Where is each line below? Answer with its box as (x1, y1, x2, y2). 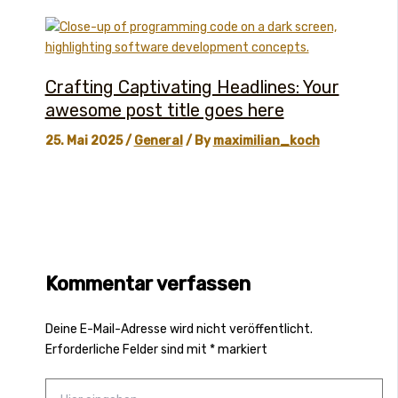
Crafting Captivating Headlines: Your (44, 76, 339, 98)
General (133, 132, 183, 148)
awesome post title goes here (44, 99, 284, 121)
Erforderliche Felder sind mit (44, 341, 210, 357)
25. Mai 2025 (44, 132, 125, 148)
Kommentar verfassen (44, 273, 251, 296)
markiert (214, 341, 267, 357)
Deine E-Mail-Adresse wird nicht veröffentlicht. (44, 321, 313, 337)
